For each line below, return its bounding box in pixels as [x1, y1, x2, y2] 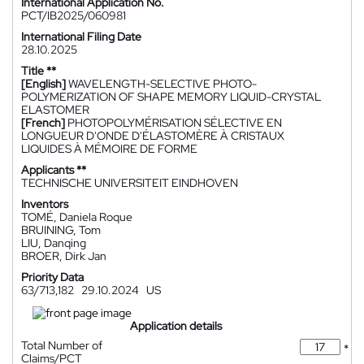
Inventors [21, 197, 68, 211]
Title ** [21, 63, 56, 78]
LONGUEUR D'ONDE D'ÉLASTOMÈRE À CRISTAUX [21, 128, 284, 143]
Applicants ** [21, 162, 86, 177]
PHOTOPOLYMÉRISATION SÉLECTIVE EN [67, 115, 282, 130]
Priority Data [21, 270, 84, 284]
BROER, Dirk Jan [21, 249, 106, 263]
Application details [130, 318, 222, 333]
